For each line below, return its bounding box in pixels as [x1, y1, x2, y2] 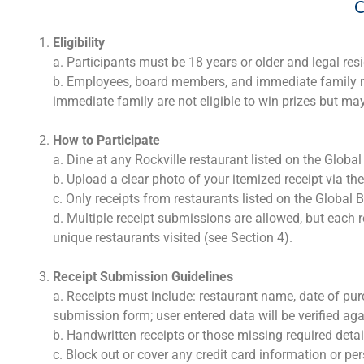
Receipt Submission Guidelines [53, 268, 233, 284]
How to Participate [53, 132, 160, 148]
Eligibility [53, 34, 105, 50]
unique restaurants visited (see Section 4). [53, 229, 292, 245]
